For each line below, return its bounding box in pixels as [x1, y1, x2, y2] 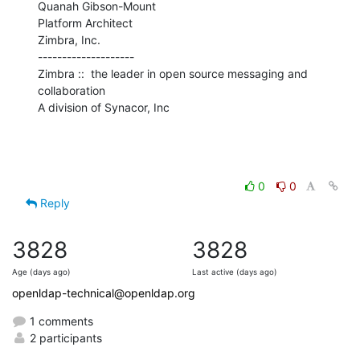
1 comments [27, 313, 93, 328]
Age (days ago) [12, 267, 71, 276]
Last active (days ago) [192, 267, 277, 276]
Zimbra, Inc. [38, 32, 100, 47]
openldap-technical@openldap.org [12, 285, 195, 300]
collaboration [38, 83, 105, 97]
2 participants [27, 330, 102, 345]
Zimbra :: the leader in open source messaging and [38, 66, 308, 80]
